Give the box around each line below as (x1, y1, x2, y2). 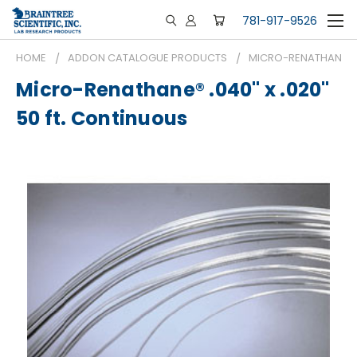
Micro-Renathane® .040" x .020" (16, 76, 330, 104)
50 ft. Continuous (16, 105, 188, 132)
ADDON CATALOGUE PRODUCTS (68, 50, 227, 65)
